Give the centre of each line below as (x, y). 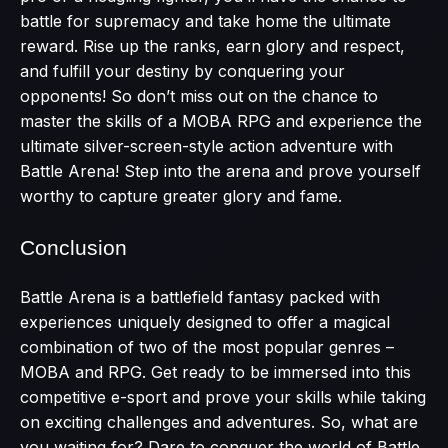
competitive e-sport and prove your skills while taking (223, 397)
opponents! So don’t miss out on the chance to (199, 96)
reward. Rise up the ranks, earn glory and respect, (212, 46)
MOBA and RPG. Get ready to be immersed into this (215, 372)
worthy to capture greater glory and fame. (181, 196)
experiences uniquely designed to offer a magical (205, 322)
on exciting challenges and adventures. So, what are (219, 422)
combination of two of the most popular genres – (207, 347)
